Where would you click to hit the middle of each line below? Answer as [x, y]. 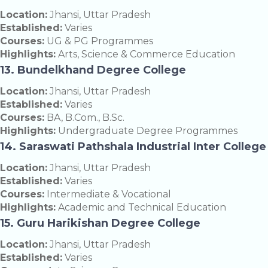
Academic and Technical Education [141, 208]
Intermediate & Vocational [108, 194]
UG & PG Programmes [99, 41]
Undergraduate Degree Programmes [147, 131]
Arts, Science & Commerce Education [145, 54]
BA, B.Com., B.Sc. [84, 118]
